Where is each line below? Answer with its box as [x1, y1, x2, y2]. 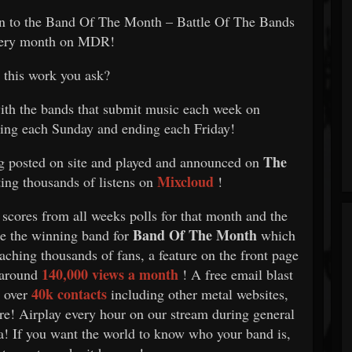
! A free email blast [181, 264, 293, 284]
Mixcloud [157, 170, 214, 192]
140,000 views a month [41, 263, 178, 284]
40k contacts [31, 283, 108, 304]
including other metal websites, [111, 284, 289, 303]
